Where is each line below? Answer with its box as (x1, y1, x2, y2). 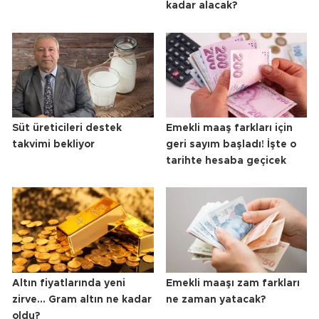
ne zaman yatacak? (165, 294, 266, 305)
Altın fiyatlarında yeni (12, 278, 125, 288)
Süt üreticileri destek (12, 122, 122, 133)
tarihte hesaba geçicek (165, 155, 286, 166)
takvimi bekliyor (12, 139, 95, 150)
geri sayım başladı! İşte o (165, 139, 296, 150)
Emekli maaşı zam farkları (165, 278, 300, 288)
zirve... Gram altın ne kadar (12, 294, 152, 305)
